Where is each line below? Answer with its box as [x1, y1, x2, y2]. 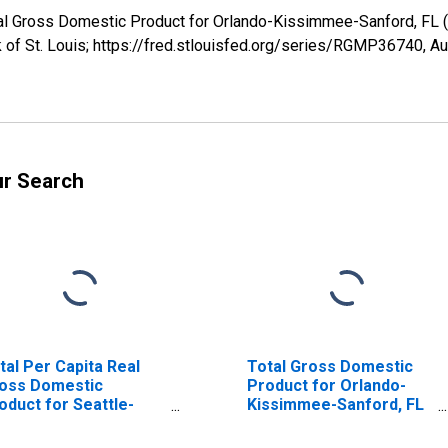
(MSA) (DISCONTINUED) [246, 413, 426, 433]
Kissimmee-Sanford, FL [246, 394, 424, 414]
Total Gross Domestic [246, 356, 413, 376]
